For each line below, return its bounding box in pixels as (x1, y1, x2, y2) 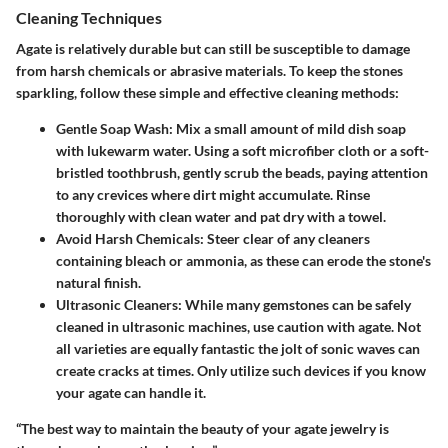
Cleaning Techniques (16, 7, 162, 27)
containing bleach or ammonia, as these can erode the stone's (56, 251, 431, 269)
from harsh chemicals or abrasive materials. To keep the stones (16, 61, 403, 79)
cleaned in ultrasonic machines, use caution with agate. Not (56, 317, 421, 335)
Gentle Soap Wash (56, 119, 169, 137)
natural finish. (56, 273, 141, 291)
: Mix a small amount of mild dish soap (169, 119, 406, 137)
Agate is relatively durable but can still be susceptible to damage (16, 39, 410, 57)
